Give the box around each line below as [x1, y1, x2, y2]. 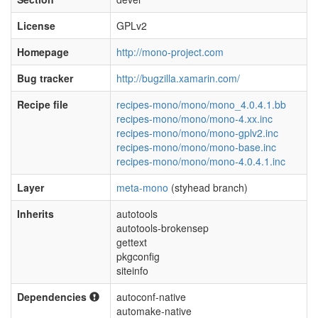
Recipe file [17, 97, 68, 111]
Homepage [17, 45, 69, 59]
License [17, 18, 55, 33]
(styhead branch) [168, 180, 248, 194]
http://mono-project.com [116, 45, 224, 59]
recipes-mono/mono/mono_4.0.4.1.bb [116, 97, 286, 111]
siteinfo [116, 263, 148, 278]
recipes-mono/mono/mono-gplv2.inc [116, 126, 278, 140]
